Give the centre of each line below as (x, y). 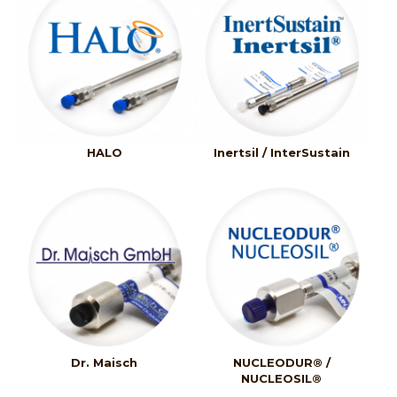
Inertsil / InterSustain (281, 153)
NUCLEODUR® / (281, 363)
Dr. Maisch (105, 363)
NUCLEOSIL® (282, 379)
